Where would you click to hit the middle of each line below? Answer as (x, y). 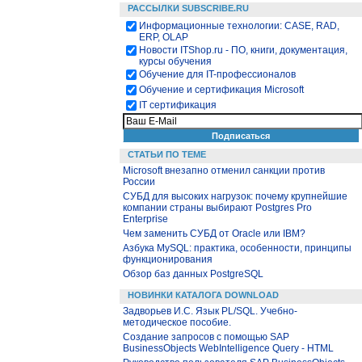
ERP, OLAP (164, 37)
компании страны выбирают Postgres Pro (217, 208)
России (139, 182)
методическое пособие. (177, 322)
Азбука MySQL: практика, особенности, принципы (237, 248)
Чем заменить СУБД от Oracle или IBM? (214, 234)
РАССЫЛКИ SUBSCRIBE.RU (188, 8)
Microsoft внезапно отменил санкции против (224, 170)
